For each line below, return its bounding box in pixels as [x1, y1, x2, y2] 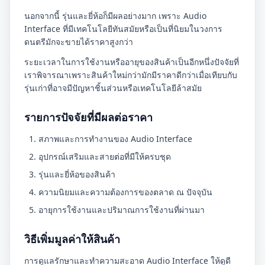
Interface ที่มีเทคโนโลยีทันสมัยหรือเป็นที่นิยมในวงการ [24, 23, 222, 34]
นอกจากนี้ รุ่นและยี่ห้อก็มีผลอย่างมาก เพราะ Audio [24, 10, 206, 21]
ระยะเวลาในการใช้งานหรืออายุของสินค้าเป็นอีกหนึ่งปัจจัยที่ [24, 56, 239, 67]
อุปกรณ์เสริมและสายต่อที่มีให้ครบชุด [38, 151, 171, 162]
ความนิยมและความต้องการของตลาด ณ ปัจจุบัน [38, 186, 212, 198]
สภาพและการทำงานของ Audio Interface [38, 133, 192, 144]
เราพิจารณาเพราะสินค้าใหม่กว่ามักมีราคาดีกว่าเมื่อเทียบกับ [24, 69, 237, 80]
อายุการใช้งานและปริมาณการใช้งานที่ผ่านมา [38, 204, 205, 215]
